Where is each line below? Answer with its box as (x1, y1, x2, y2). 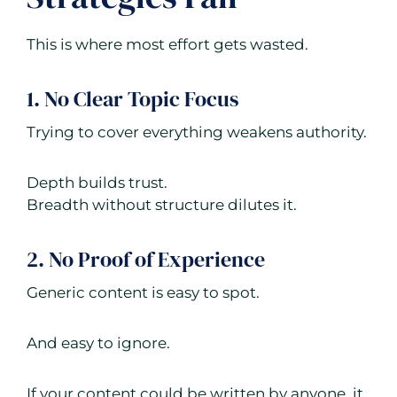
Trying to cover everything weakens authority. (27, 123, 367, 142)
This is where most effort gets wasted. (27, 35, 308, 54)
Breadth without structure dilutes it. (27, 196, 297, 214)
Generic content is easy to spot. (27, 284, 260, 302)
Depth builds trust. (27, 174, 167, 192)
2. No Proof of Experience (27, 245, 265, 275)
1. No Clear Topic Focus (27, 84, 238, 114)
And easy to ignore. (27, 334, 170, 353)
